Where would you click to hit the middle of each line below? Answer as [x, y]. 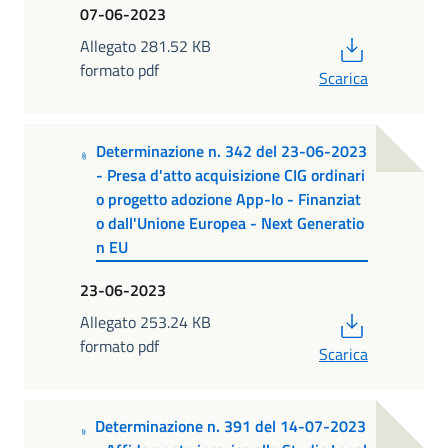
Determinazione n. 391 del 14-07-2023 [230, 426]
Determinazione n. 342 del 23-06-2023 [231, 150]
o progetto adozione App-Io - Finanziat [228, 198]
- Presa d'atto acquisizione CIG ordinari [230, 174]
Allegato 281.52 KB [145, 46]
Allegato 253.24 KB [145, 322]
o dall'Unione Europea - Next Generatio [229, 222]
